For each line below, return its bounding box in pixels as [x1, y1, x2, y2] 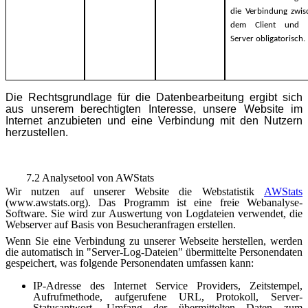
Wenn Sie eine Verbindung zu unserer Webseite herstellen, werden [5, 234, 302, 247]
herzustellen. [5, 126, 68, 138]
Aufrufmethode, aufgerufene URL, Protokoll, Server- [33, 290, 302, 302]
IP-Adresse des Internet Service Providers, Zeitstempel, [33, 279, 302, 291]
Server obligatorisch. [230, 34, 306, 43]
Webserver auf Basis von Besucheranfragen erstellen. [5, 218, 236, 230]
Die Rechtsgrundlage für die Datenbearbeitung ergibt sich [5, 91, 302, 103]
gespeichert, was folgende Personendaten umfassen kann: [5, 256, 254, 269]
